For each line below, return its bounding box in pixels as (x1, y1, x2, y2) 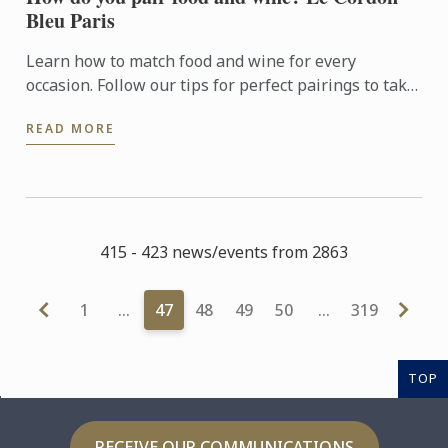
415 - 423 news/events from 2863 (100, 241, 348, 264)
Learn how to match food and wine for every (26, 50, 357, 73)
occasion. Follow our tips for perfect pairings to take (26, 74, 417, 97)
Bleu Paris (26, 6, 116, 36)
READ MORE (26, 120, 116, 138)
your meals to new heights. (26, 98, 229, 121)
